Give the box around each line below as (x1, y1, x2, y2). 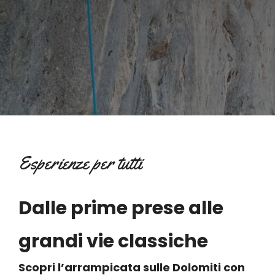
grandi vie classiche (18, 228, 208, 254)
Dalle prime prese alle (18, 195, 223, 221)
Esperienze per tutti (18, 150, 142, 174)
